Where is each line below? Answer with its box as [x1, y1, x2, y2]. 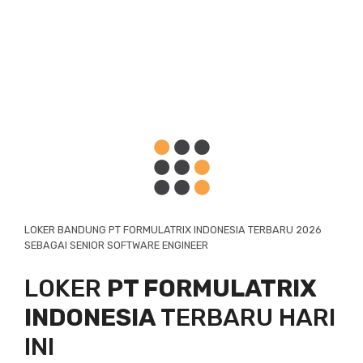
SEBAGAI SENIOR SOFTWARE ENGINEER [24, 239, 208, 252]
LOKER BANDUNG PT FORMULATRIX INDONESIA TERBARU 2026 [24, 224, 322, 237]
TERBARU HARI [156, 302, 335, 332]
